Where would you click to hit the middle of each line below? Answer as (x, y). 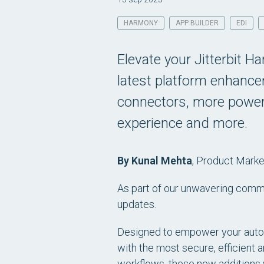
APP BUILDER (197, 23)
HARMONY (141, 23)
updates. (137, 204)
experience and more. (182, 123)
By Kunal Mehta (155, 161)
